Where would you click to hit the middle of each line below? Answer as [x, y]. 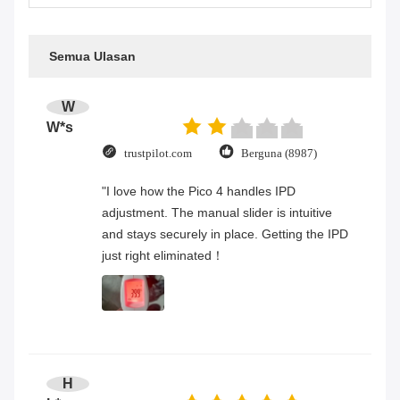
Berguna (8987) [279, 153]
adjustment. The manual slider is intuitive [217, 213]
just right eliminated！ [163, 256]
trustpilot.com [158, 153]
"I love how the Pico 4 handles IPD [199, 192]
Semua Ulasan [92, 57]
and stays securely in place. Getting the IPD [225, 234]
